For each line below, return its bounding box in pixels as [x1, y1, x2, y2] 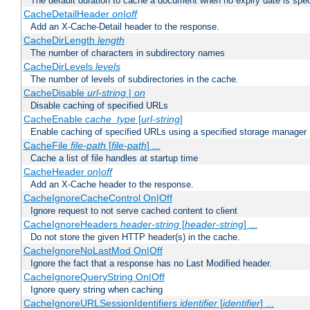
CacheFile [23, 140, 71, 152]
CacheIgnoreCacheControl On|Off [23, 192, 172, 204]
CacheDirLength [23, 35, 98, 46]
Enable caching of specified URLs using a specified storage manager [30, 127, 307, 138]
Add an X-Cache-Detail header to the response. [30, 21, 219, 33]
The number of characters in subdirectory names [30, 48, 225, 59]
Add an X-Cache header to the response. [30, 179, 194, 190]
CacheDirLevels [23, 61, 95, 73]
